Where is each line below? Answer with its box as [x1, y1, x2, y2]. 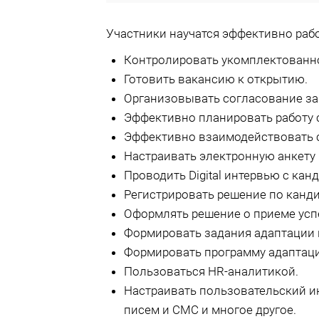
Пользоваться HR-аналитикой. [123, 264, 298, 278]
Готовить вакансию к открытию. [123, 72, 308, 86]
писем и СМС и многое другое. [123, 303, 296, 317]
